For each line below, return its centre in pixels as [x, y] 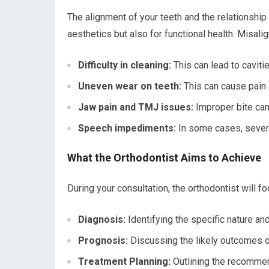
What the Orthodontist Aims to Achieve [164, 157]
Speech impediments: [127, 128]
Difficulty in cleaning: [125, 65]
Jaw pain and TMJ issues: [136, 107]
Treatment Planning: [124, 261]
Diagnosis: [102, 219]
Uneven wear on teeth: [130, 86]
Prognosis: [103, 240]
